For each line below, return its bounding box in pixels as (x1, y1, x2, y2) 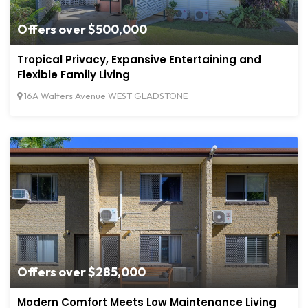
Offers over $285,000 (17, 264, 146, 280)
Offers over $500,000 (17, 21, 147, 38)
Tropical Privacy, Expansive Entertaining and (17, 52, 261, 67)
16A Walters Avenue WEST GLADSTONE (22, 90, 188, 102)
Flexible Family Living (17, 67, 130, 82)
